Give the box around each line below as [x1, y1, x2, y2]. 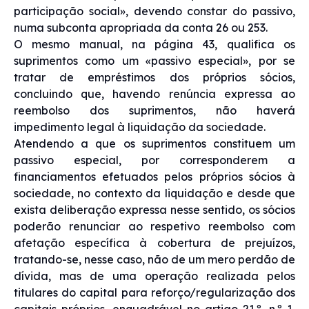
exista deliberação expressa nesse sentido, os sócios [14, 202, 295, 217]
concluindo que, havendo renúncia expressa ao [14, 86, 295, 101]
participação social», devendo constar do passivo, [14, 3, 295, 18]
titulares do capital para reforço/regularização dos [14, 285, 295, 299]
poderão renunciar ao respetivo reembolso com [14, 219, 295, 233]
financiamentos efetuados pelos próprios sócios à [14, 169, 295, 183]
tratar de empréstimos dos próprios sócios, [14, 70, 295, 84]
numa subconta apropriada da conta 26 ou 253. [14, 20, 268, 34]
